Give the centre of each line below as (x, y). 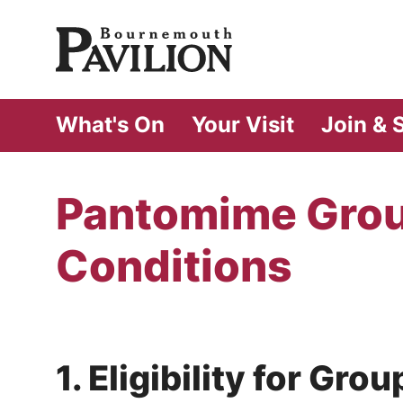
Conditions (174, 266)
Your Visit (243, 125)
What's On (110, 125)
